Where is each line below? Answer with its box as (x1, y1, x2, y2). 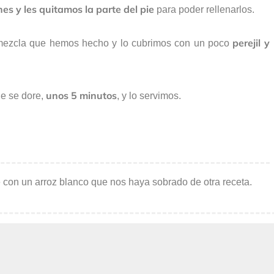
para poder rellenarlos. (154, 4, 254, 15)
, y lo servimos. (117, 91, 181, 102)
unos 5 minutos (46, 89, 117, 102)
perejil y (232, 37, 270, 50)
